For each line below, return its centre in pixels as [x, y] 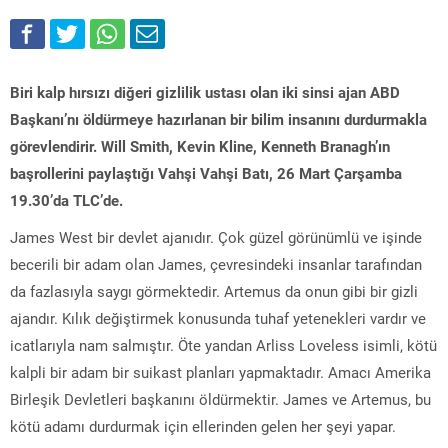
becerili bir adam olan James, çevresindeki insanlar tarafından [216, 263]
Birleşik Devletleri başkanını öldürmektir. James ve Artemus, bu [220, 398]
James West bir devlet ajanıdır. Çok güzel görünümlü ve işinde [216, 236]
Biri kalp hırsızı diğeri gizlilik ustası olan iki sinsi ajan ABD [205, 91]
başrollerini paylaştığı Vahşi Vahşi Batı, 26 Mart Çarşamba [206, 172]
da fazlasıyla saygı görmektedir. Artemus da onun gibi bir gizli [214, 290]
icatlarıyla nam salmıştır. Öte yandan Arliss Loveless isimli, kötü [223, 344]
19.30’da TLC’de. [66, 199]
